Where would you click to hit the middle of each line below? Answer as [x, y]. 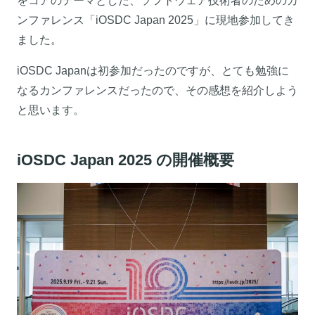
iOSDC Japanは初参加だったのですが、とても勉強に [153, 70]
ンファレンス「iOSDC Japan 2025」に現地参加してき [156, 20]
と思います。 [51, 110]
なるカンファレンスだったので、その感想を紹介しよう [157, 90]
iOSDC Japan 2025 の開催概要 [126, 160]
